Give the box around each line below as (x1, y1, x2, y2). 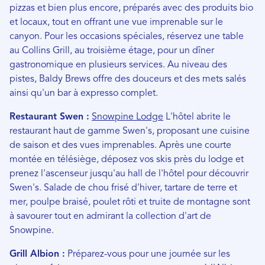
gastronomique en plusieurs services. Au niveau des (9, 60, 227, 70)
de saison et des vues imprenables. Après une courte (9, 140, 231, 150)
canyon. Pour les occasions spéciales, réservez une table (9, 31, 244, 41)
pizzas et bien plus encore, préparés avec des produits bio (9, 3, 253, 13)
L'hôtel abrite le (163, 112, 231, 122)
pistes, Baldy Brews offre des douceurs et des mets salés (9, 74, 246, 84)
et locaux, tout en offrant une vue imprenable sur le (9, 17, 223, 27)
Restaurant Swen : (9, 112, 89, 122)
